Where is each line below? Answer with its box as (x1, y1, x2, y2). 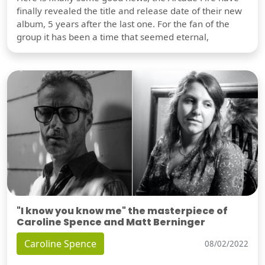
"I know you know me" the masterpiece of (17, 204, 228, 218)
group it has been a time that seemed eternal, (17, 31, 209, 43)
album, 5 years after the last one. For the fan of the (17, 18, 230, 30)
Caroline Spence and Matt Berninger (17, 215, 205, 230)
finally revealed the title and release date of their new (17, 5, 242, 17)
